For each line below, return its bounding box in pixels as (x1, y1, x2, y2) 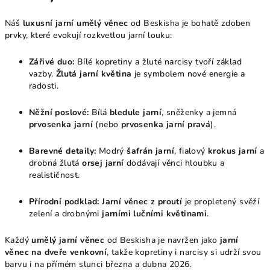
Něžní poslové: (29, 107, 89, 119)
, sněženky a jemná (162, 107, 237, 119)
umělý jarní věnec (31, 234, 105, 246)
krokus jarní (208, 145, 257, 157)
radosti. (29, 80, 59, 92)
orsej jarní (82, 157, 124, 169)
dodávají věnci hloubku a (124, 157, 225, 169)
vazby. (29, 68, 56, 80)
